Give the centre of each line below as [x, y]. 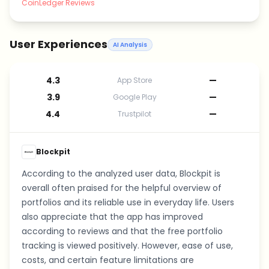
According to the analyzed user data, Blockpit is [121, 174]
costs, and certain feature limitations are [108, 260]
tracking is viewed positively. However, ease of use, [127, 246]
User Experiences [59, 44]
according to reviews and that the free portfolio [122, 231]
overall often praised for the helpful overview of [122, 188]
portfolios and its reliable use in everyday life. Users [128, 202]
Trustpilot [134, 114]
